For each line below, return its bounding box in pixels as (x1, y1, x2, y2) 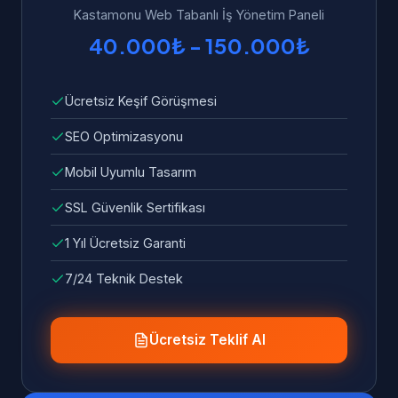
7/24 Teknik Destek (65, 271, 183, 286)
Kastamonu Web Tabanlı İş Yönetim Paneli (74, 7, 324, 22)
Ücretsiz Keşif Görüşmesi (65, 93, 217, 108)
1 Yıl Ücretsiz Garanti (65, 235, 186, 251)
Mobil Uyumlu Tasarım (65, 164, 196, 179)
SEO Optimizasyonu (65, 129, 183, 144)
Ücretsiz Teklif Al (148, 331, 266, 348)
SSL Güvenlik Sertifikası (65, 200, 205, 215)
